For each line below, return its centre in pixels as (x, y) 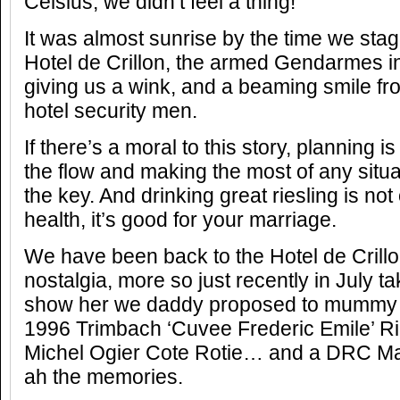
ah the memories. (104, 377)
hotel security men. (111, 111)
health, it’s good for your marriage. (180, 220)
